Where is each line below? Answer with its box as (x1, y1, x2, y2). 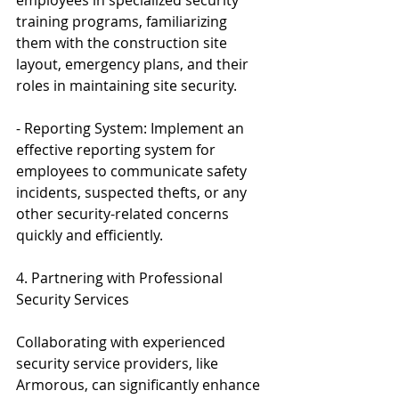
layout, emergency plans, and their (16, 53, 252, 74)
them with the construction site (16, 32, 231, 53)
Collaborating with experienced (16, 331, 229, 352)
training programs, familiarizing (16, 11, 231, 31)
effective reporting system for (16, 139, 219, 159)
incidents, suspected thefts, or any (16, 182, 250, 202)
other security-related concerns (16, 203, 232, 224)
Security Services (16, 289, 129, 309)
